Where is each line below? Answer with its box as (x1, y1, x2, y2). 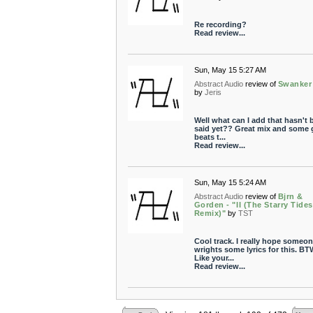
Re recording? (194, 20, 247, 29)
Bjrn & (277, 192, 303, 201)
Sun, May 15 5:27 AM (194, 66, 266, 74)
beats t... (194, 133, 226, 141)
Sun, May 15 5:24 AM (194, 178, 266, 187)
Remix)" (194, 209, 226, 217)
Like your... (194, 254, 234, 262)
